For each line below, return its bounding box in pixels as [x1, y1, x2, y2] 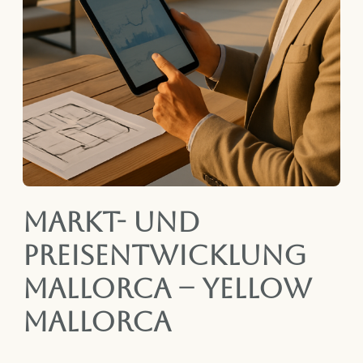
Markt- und [23, 206, 200, 239]
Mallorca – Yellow [23, 272, 312, 305]
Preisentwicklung [23, 239, 306, 272]
